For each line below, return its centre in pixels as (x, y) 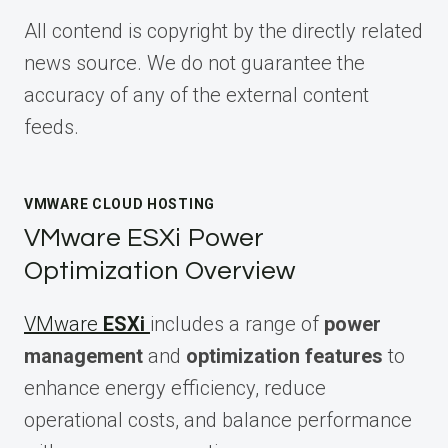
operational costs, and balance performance (218, 420)
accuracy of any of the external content (196, 95)
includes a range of (237, 324)
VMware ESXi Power (144, 238)
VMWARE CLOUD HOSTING (119, 204)
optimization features (284, 356)
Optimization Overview (159, 271)
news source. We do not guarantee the (194, 63)
